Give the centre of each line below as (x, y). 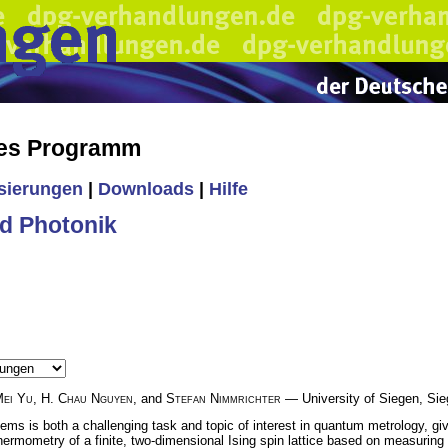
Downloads (146, 189)
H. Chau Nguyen (87, 398)
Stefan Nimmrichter (223, 398)
